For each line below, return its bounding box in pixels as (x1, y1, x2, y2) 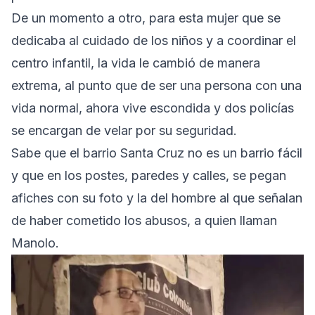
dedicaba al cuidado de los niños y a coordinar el (11, 32, 296, 48)
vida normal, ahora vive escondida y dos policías (11, 100, 294, 115)
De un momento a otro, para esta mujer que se (11, 10, 281, 25)
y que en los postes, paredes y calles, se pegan (11, 167, 286, 183)
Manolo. (11, 235, 59, 250)
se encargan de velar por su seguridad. (11, 122, 237, 138)
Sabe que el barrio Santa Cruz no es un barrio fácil (11, 145, 302, 160)
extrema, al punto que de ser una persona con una (11, 77, 302, 93)
